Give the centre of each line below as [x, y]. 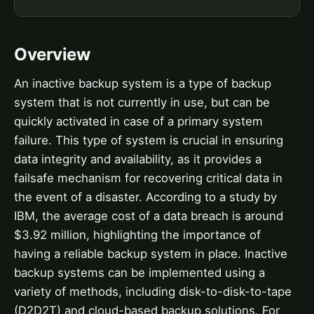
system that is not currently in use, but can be [142, 102]
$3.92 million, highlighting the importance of [137, 234]
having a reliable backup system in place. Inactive [151, 253]
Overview [52, 54]
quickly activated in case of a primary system [138, 121]
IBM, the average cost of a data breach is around [149, 216]
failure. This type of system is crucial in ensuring [149, 140]
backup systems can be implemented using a [139, 272]
